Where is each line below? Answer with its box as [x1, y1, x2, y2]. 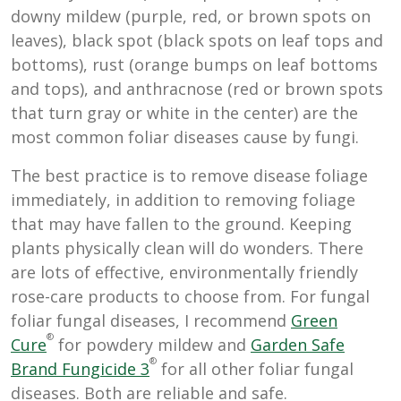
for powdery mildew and [54, 333, 251, 355]
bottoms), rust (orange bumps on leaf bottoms [11, 53, 378, 75]
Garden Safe [251, 333, 345, 355]
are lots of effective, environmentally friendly [11, 260, 358, 283]
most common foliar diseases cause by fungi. [11, 125, 359, 148]
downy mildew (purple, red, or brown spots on [11, 4, 371, 27]
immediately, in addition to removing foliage [11, 188, 355, 210]
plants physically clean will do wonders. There [11, 236, 363, 259]
